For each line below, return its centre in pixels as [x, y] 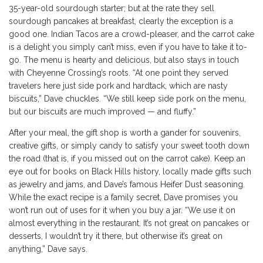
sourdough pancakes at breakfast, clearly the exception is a [121, 21]
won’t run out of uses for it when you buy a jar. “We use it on [122, 210]
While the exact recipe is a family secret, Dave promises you [123, 198]
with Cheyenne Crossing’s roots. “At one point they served [119, 73]
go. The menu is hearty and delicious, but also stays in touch [124, 60]
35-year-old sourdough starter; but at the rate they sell [112, 9]
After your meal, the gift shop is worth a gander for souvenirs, [125, 133]
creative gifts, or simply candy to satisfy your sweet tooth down [129, 146]
